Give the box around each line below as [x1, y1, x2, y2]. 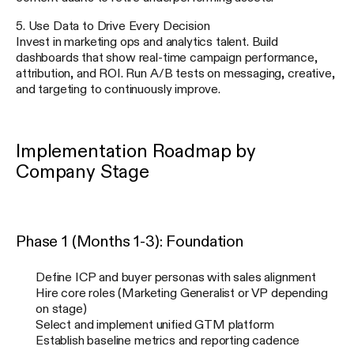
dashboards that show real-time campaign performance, [16, 50, 318, 63]
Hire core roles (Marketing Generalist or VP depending [36, 285, 328, 299]
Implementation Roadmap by [16, 141, 256, 160]
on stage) [36, 301, 87, 314]
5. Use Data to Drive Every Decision [16, 18, 210, 32]
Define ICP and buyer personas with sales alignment [36, 269, 316, 283]
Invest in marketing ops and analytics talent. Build [16, 34, 278, 47]
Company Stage [16, 161, 149, 181]
